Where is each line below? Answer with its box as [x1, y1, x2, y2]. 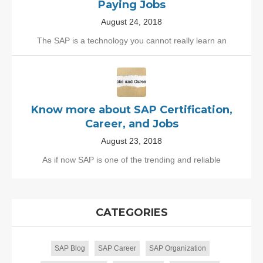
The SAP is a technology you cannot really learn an [36, 35, 227, 45]
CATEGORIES [95, 205, 168, 219]
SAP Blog [54, 244, 85, 252]
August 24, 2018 [101, 16, 162, 26]
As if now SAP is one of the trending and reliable [42, 154, 221, 164]
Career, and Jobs [85, 117, 178, 130]
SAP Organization [149, 244, 206, 252]
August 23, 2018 [101, 136, 162, 146]
